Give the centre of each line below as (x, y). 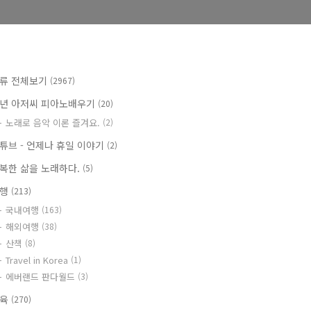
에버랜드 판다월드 (42, 277)
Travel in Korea (38, 260)
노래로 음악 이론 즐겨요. (54, 123)
